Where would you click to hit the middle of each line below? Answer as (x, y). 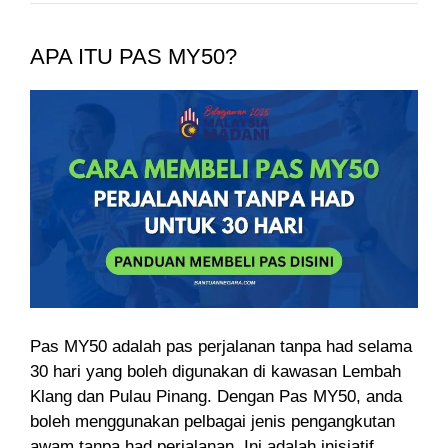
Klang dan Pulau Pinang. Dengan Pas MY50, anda (216, 396)
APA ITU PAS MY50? (133, 57)
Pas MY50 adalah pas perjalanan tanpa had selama (221, 346)
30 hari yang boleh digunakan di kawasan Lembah (215, 371)
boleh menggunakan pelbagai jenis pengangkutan (212, 421)
